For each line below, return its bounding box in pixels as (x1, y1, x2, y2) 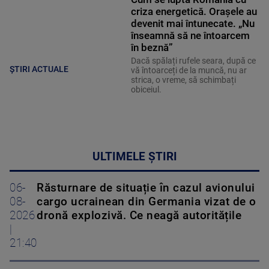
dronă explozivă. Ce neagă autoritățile (37, 209, 241, 223)
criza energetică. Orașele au (130, 5, 257, 18)
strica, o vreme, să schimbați (130, 75, 236, 85)
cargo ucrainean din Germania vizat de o (37, 195, 256, 209)
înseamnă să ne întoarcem (130, 29, 250, 42)
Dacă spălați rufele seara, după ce (130, 56, 256, 66)
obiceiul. (130, 85, 163, 95)
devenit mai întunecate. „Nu (130, 17, 255, 30)
